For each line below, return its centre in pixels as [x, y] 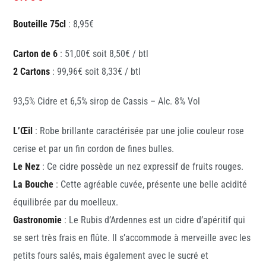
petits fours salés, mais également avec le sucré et [111, 256]
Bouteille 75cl [40, 24]
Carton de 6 [36, 54]
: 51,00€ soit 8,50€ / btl [103, 54]
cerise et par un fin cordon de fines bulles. [94, 149]
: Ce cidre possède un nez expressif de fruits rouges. [143, 167]
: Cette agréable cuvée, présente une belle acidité [151, 185]
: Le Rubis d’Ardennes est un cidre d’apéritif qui [154, 220]
